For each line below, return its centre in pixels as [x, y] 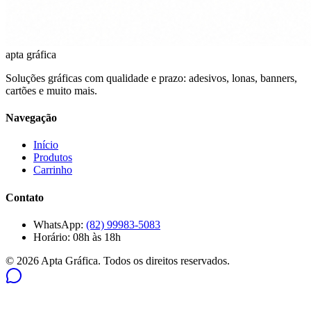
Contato [25, 197]
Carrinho [53, 170]
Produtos [53, 158]
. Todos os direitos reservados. [164, 260]
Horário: [53, 237]
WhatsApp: [60, 224]
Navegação [31, 118]
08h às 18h [97, 237]
